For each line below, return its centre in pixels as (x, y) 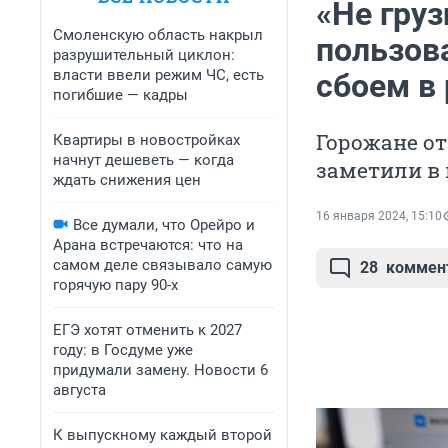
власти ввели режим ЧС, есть (158, 75)
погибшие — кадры (120, 95)
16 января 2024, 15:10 (379, 216)
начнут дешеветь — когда (143, 160)
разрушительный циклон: (144, 55)
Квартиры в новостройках (146, 140)
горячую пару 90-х (115, 285)
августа (79, 390)
